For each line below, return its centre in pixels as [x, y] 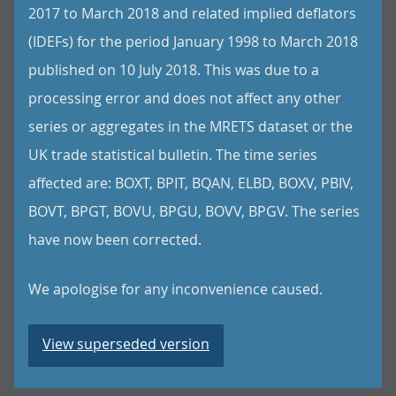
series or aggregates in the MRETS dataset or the [190, 126]
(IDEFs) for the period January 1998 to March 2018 [193, 42]
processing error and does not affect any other [185, 98]
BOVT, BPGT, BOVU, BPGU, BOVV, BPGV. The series [194, 211]
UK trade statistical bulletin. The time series [173, 155]
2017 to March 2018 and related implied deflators [192, 13]
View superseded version [126, 344]
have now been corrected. [115, 240]
